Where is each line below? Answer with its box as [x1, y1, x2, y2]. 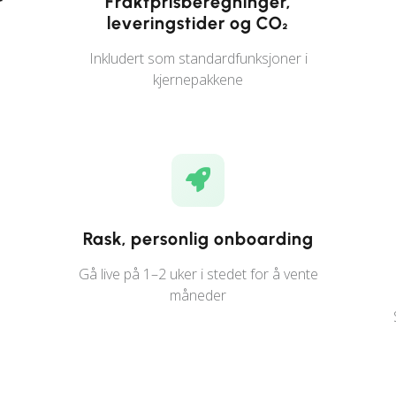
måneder [170, 286, 226, 305]
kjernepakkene [153, 70, 243, 89]
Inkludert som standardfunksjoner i [88, 49, 308, 68]
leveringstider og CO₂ [107, 12, 289, 34]
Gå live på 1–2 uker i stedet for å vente [78, 264, 318, 284]
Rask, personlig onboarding [82, 228, 314, 249]
